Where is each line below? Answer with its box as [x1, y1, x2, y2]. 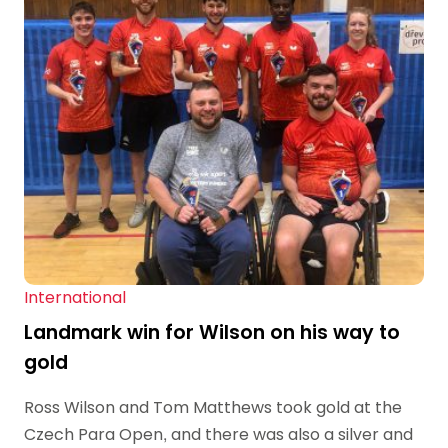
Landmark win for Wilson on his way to [24, 318, 400, 346]
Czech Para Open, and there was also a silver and [24, 422, 413, 446]
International [24, 285, 126, 309]
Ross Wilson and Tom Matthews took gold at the [24, 395, 402, 419]
